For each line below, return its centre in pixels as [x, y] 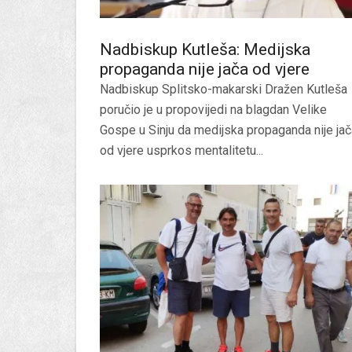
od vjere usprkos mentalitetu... [181, 150]
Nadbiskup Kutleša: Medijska [205, 49]
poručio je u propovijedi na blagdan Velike [213, 110]
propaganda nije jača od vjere [205, 69]
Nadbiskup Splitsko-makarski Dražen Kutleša [224, 89]
